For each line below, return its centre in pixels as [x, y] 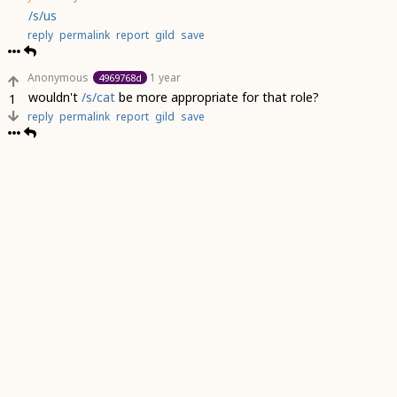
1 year [165, 78]
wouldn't [55, 97]
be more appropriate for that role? [217, 97]
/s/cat [98, 97]
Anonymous [58, 78]
